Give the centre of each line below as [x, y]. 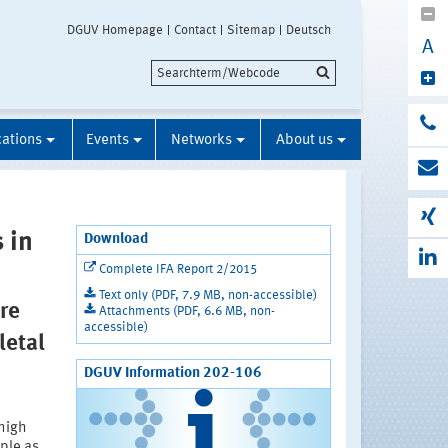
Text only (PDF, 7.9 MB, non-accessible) [207, 296]
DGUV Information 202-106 [172, 374]
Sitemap [251, 30]
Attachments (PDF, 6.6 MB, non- [186, 312]
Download [115, 240]
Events [107, 141]
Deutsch [308, 30]
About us [304, 141]
